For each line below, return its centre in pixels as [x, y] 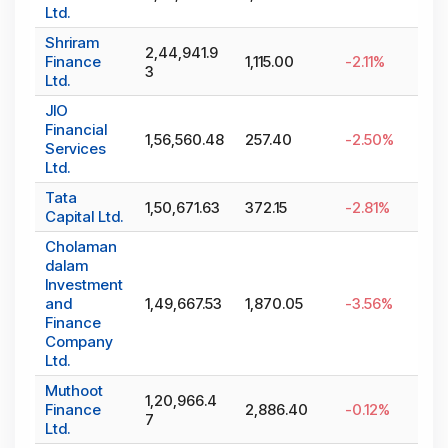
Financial [76, 130]
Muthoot [74, 391]
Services [75, 149]
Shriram [72, 43]
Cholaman [81, 247]
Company [79, 342]
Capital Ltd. [84, 217]
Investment [84, 285]
